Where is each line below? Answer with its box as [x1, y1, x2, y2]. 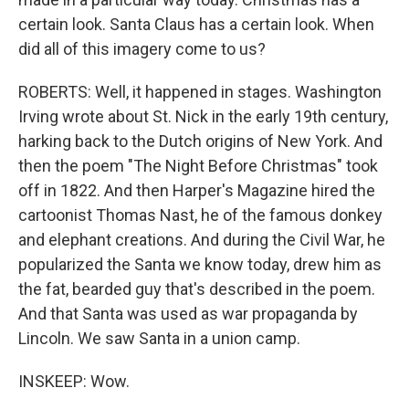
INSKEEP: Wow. [18, 372, 130, 391]
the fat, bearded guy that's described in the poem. [18, 279, 375, 299]
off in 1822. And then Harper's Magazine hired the [18, 181, 375, 200]
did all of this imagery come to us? [18, 39, 266, 58]
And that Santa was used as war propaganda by [18, 304, 358, 323]
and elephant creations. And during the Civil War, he [18, 230, 385, 249]
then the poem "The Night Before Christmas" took [18, 156, 378, 175]
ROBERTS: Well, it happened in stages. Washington [18, 82, 382, 101]
